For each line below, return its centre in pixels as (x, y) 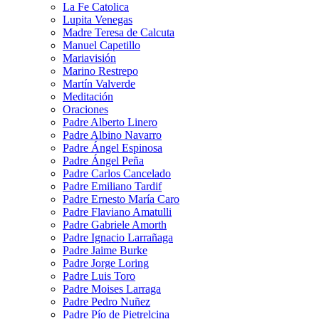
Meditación (88, 96)
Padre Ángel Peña (103, 160)
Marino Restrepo (100, 70)
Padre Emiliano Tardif (112, 186)
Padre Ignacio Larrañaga (118, 237)
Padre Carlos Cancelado (117, 173)
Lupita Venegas (98, 19)
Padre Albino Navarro (112, 135)
